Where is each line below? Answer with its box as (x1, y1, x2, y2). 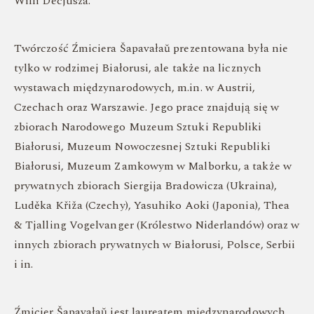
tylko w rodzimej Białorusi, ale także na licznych (14, 60, 261, 76)
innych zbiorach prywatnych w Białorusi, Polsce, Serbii (14, 236, 296, 253)
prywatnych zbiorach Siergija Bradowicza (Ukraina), (14, 177, 277, 194)
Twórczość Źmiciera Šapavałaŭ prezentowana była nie (14, 40, 288, 57)
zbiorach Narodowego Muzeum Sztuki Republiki (14, 118, 262, 135)
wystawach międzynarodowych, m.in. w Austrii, (14, 79, 256, 96)
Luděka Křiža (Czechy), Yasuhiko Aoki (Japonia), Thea (14, 197, 290, 214)
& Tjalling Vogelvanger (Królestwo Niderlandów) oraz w (14, 217, 300, 233)
